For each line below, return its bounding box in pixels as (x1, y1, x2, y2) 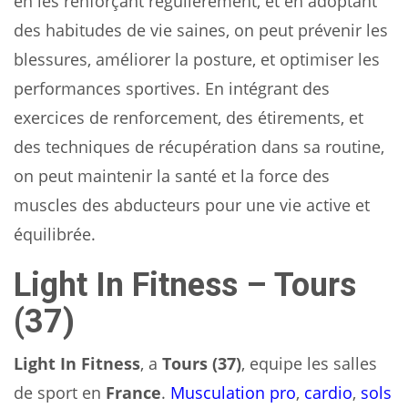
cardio (304, 381, 352, 403)
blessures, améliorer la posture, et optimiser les (14, 47, 380, 70)
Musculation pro (170, 381, 296, 403)
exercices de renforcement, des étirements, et (14, 106, 363, 128)
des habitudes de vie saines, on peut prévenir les (14, 18, 388, 41)
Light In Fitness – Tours (14, 265, 356, 304)
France (106, 381, 161, 403)
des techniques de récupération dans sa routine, (14, 135, 384, 158)
